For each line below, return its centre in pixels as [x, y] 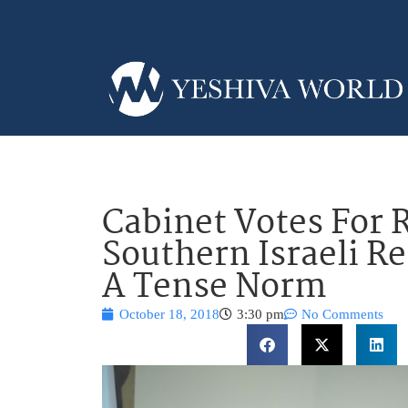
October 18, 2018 [169, 314]
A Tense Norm [214, 288]
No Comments [342, 314]
